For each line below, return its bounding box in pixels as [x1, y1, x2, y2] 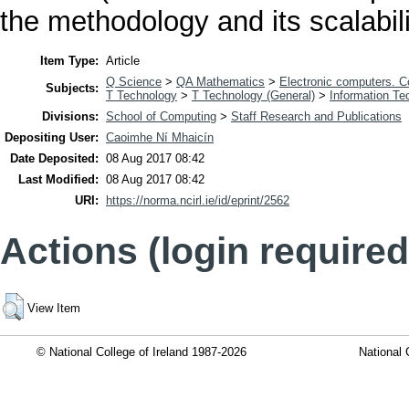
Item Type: [40, 54, 99, 68]
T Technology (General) [192, 89, 315, 103]
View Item [27, 300, 80, 315]
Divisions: [42, 110, 99, 124]
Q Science [106, 75, 162, 89]
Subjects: [46, 81, 99, 96]
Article [106, 54, 140, 68]
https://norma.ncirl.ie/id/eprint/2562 [106, 194, 289, 208]
